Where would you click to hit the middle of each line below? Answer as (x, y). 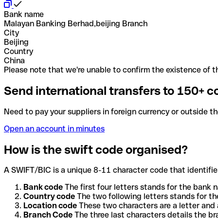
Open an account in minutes (54, 128)
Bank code (43, 187)
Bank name (24, 14)
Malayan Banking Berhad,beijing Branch (76, 23)
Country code (49, 197)
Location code (50, 206)
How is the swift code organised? (96, 149)
